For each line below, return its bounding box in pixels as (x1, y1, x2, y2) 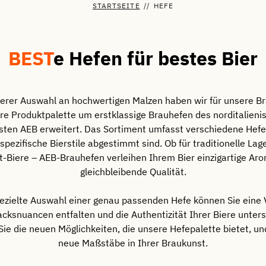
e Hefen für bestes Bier (53, 46, 258, 71)
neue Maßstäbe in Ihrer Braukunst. (58, 237, 208, 249)
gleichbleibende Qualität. (80, 166, 186, 178)
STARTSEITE (92, 1, 140, 11)
